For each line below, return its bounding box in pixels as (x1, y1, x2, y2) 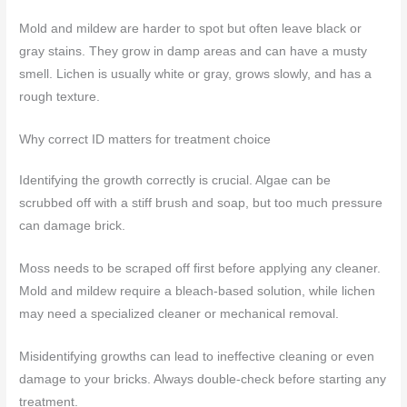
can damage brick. (19, 218, 126, 233)
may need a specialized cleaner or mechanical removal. (19, 306, 340, 321)
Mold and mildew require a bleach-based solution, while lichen (19, 283, 376, 298)
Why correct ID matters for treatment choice (19, 132, 272, 146)
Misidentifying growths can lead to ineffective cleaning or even (19, 349, 375, 363)
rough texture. (19, 90, 101, 104)
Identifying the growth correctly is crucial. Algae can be (19, 173, 332, 187)
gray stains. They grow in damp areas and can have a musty (19, 45, 368, 58)
